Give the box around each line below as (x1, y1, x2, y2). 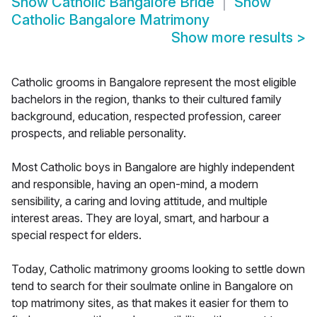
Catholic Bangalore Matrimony (11, 11, 209, 29)
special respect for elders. (11, 228, 142, 243)
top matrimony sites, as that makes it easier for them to (11, 296, 289, 311)
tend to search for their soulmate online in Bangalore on (11, 279, 293, 294)
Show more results (171, 29, 296, 47)
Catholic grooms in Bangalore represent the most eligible (11, 75, 296, 90)
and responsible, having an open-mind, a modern (11, 177, 258, 192)
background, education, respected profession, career (11, 109, 281, 124)
